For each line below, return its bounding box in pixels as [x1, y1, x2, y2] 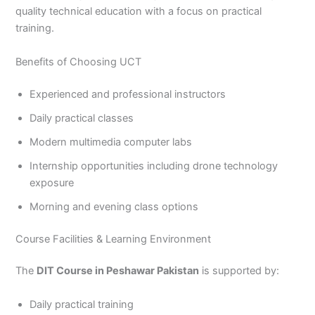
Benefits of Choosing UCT [15, 55, 142, 68]
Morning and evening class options [30, 200, 199, 213]
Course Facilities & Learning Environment [15, 232, 212, 245]
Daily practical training [30, 297, 134, 311]
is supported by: [199, 264, 280, 278]
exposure [30, 176, 75, 189]
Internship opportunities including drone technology [30, 159, 278, 172]
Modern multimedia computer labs [30, 135, 193, 148]
